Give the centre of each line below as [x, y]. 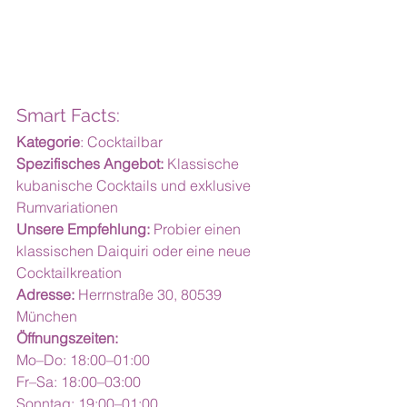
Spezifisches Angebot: [90, 164]
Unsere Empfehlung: [83, 229]
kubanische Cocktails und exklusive [135, 185]
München [47, 316]
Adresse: [45, 294]
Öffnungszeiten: [67, 338]
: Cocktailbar [121, 142]
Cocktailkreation [69, 273]
